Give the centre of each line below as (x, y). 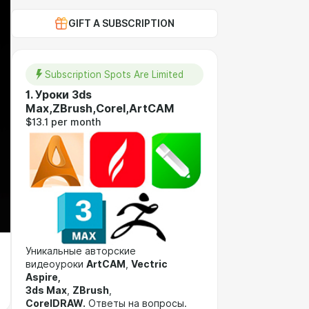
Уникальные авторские (81, 251)
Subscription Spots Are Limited (114, 74)
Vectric (149, 264)
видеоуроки (56, 264)
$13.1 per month (63, 122)
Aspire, (43, 277)
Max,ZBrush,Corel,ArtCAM (100, 109)
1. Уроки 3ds (59, 95)
